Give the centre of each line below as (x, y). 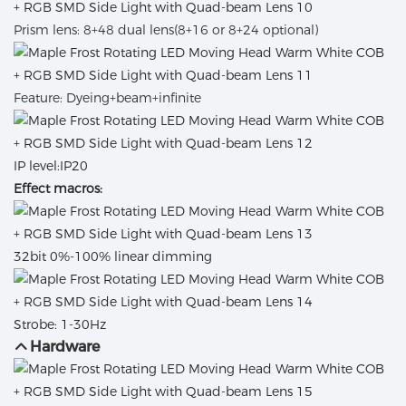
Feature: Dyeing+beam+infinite (111, 98)
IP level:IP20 (51, 166)
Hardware (65, 347)
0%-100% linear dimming (131, 257)
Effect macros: (58, 189)
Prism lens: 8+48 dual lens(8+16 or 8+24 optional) (166, 30)
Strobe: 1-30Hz (60, 325)
